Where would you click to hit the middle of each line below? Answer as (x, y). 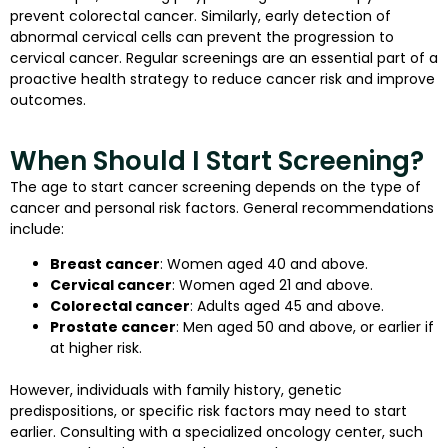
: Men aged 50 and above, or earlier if (305, 326)
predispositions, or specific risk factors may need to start (208, 410)
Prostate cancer (113, 326)
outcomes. (48, 100)
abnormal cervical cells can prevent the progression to (202, 37)
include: (37, 228)
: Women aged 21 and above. (272, 284)
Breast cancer (105, 263)
